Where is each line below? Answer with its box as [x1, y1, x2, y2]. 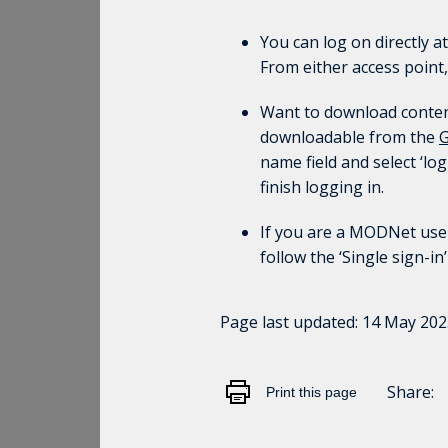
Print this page [266, 384, 357, 400]
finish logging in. [260, 176, 384, 198]
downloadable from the [260, 126, 439, 148]
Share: [387, 380, 434, 403]
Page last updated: [220, 311, 362, 333]
